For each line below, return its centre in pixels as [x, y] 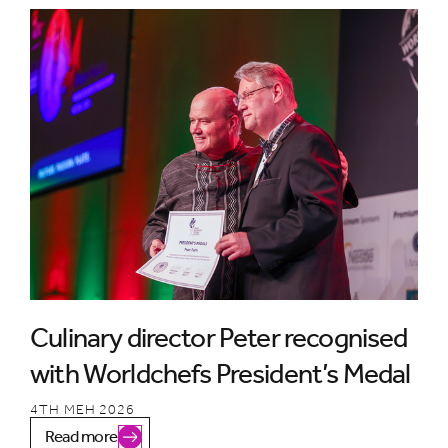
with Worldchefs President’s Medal [220, 373]
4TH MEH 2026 [82, 409]
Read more [81, 435]
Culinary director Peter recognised [219, 337]
